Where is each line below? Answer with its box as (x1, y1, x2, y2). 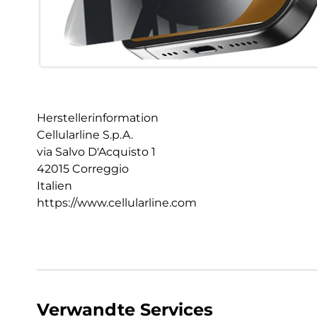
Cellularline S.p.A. (37, 128, 133, 142)
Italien (37, 179, 72, 193)
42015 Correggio (37, 162, 129, 176)
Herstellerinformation (37, 111, 158, 125)
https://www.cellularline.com (37, 196, 197, 210)
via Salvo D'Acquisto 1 (37, 145, 156, 159)
